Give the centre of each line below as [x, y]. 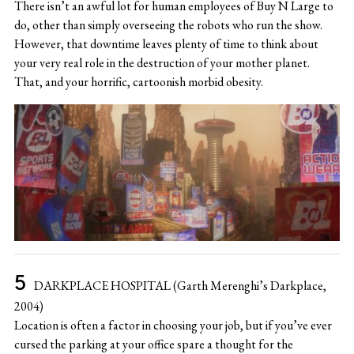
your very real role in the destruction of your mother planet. [162, 63]
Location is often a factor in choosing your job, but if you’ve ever [173, 325]
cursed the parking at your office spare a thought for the [153, 344]
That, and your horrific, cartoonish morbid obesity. [138, 82]
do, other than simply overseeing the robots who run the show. [168, 25]
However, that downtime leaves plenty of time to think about [166, 44]
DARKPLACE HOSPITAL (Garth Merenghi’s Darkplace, [180, 285]
